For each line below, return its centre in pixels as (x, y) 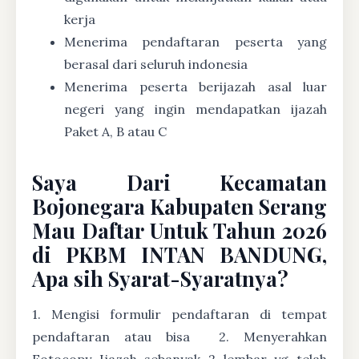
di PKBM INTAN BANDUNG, (179, 254)
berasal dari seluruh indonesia (156, 64)
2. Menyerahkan (266, 336)
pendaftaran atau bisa (118, 336)
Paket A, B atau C (115, 131)
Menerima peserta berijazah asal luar (196, 86)
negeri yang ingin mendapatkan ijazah (196, 109)
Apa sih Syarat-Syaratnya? (160, 278)
